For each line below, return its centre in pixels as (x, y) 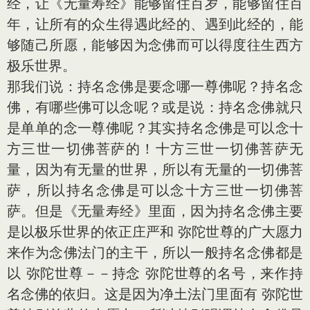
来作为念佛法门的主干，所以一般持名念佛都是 (155, 253)
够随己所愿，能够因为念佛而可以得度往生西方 (155, 45)
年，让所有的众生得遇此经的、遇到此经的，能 (155, 24)
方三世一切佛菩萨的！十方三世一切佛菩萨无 (155, 149)
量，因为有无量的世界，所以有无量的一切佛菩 (155, 170)
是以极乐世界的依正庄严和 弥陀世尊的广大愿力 (155, 232)
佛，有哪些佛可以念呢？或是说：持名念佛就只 (155, 107)
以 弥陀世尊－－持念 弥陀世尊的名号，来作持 (155, 273)
